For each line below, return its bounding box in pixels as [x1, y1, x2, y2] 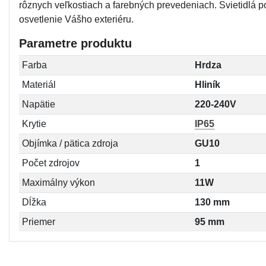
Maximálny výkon [21, 177, 95, 188]
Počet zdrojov [21, 157, 80, 168]
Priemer [21, 216, 55, 227]
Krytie [21, 118, 46, 129]
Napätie [21, 99, 55, 109]
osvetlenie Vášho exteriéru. [19, 14, 134, 24]
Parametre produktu [19, 36, 132, 50]
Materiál [21, 79, 56, 90]
